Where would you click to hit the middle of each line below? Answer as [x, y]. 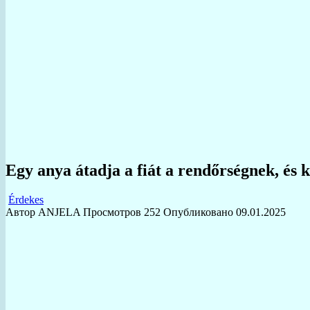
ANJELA [59, 212]
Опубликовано [198, 212]
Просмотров [112, 212]
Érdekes [26, 199]
